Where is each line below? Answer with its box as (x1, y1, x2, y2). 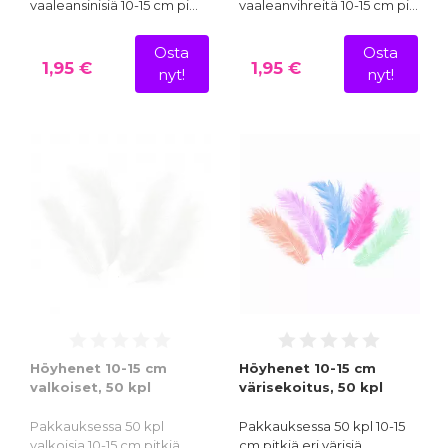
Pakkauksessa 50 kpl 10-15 (239, 417, 405, 434)
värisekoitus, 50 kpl (239, 378, 383, 395)
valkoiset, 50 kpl (30, 378, 151, 395)
